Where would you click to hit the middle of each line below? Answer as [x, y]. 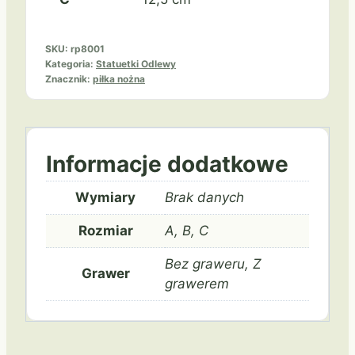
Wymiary [105, 198]
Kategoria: [71, 64]
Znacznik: [69, 79]
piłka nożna [119, 79]
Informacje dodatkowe [167, 164]
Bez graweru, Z [213, 264]
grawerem [197, 284]
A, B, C [187, 231]
